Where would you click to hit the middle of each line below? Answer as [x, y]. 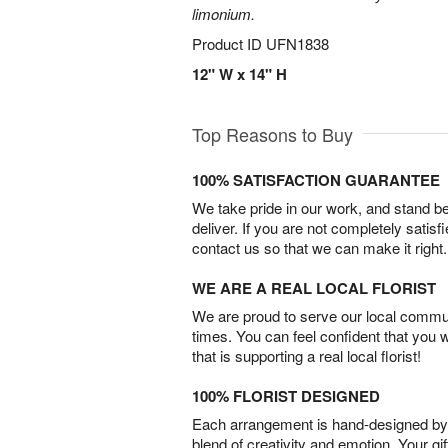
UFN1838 [297, 43]
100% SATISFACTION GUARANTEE [316, 180]
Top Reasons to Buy [272, 134]
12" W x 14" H [239, 74]
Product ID [229, 43]
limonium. [223, 13]
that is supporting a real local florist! [306, 355]
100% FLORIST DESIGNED [286, 396]
